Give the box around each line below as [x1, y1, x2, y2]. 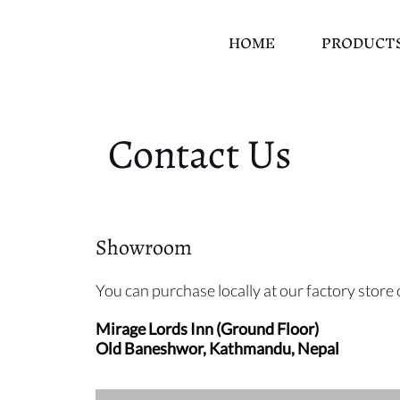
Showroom [96, 233, 192, 262]
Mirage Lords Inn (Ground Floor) [96, 319, 319, 338]
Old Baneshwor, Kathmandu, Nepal [96, 338, 339, 358]
